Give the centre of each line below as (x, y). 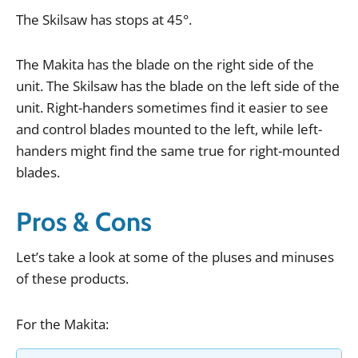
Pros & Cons (84, 221)
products (98, 278)
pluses (232, 257)
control (64, 129)
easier (268, 108)
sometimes (172, 108)
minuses (308, 257)
